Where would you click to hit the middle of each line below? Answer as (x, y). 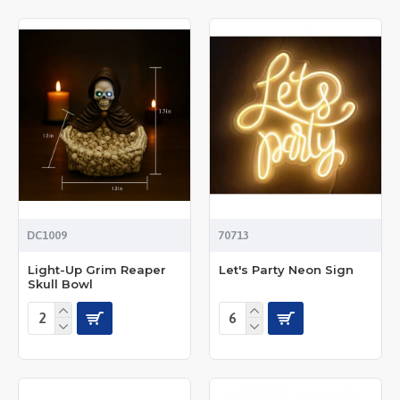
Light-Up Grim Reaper (97, 269)
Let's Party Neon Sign (286, 269)
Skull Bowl (60, 283)
